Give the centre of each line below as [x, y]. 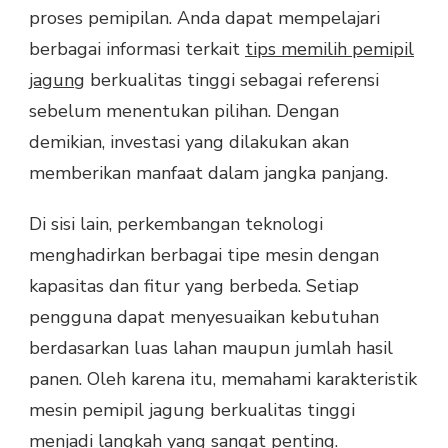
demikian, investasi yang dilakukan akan [189, 141]
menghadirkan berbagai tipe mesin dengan [204, 254]
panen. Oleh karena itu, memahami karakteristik [223, 378]
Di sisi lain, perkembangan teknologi [176, 223]
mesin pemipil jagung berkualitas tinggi [192, 409]
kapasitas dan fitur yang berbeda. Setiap [194, 285]
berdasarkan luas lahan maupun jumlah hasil [211, 347]
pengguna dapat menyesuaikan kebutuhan [204, 316]
